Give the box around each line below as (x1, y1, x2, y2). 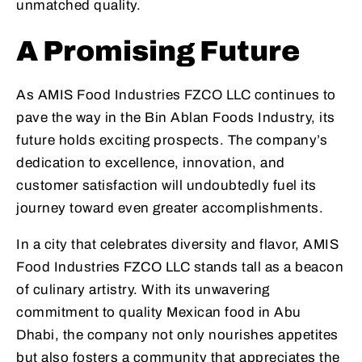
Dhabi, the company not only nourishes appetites (16, 327, 339, 343)
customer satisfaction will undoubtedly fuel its (16, 178, 317, 194)
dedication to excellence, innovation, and (16, 155, 285, 171)
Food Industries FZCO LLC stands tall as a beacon (16, 259, 343, 276)
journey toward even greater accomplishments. (16, 200, 323, 217)
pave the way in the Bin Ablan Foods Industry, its (16, 110, 335, 126)
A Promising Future (16, 36, 300, 67)
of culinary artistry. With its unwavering (16, 282, 270, 298)
